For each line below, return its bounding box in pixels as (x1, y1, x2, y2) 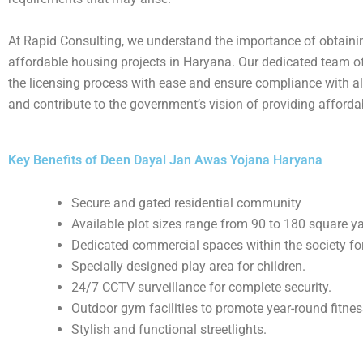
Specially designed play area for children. (71, 258, 305, 274)
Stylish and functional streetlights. (71, 321, 267, 337)
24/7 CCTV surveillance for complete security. (71, 279, 331, 295)
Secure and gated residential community (71, 194, 301, 211)
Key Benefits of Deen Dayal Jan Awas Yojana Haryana (8, 152, 322, 168)
